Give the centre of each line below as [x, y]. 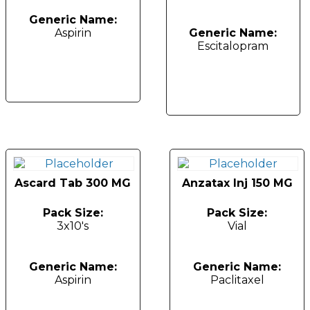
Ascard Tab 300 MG [73, 183]
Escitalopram [233, 46]
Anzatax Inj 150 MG [237, 183]
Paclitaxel [237, 280]
